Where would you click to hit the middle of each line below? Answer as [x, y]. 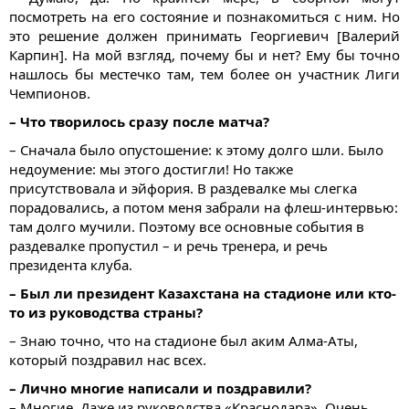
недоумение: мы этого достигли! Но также [151, 169]
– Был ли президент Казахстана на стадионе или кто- [203, 294]
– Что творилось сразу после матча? [139, 122]
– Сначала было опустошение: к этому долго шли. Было [196, 150]
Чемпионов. [50, 94]
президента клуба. [71, 265]
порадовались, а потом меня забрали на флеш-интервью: [204, 208]
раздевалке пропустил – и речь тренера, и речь [168, 246]
